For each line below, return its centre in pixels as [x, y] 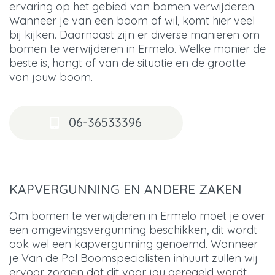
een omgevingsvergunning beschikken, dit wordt [133, 230]
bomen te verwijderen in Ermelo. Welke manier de [137, 48]
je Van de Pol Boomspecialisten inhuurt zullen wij [134, 258]
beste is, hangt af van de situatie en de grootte [127, 63]
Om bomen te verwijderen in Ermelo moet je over [137, 216]
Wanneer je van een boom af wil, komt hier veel [132, 20]
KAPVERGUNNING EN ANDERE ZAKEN [126, 189]
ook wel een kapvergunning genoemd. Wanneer [134, 244]
